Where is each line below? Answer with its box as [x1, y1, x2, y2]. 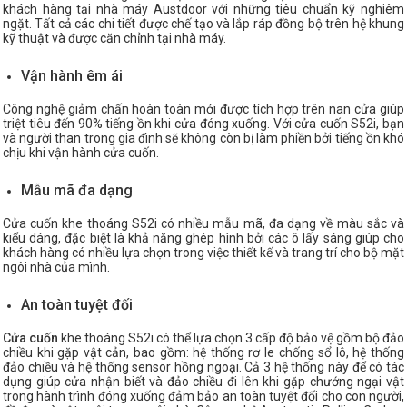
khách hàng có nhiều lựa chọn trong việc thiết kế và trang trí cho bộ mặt [3, 245, 404, 261]
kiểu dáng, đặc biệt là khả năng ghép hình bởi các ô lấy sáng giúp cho [3, 231, 404, 246]
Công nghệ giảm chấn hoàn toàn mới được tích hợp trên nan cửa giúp [3, 102, 404, 117]
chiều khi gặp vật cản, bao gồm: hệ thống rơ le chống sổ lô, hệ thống [3, 345, 404, 361]
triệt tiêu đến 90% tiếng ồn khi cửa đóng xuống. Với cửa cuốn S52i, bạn [3, 116, 404, 132]
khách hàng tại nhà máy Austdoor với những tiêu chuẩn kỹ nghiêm [3, 2, 404, 17]
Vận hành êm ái [21, 67, 123, 85]
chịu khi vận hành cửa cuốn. [3, 145, 159, 161]
